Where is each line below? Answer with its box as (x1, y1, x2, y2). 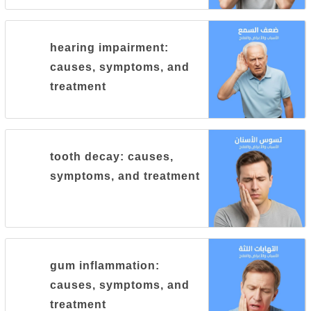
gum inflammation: (50, 260, 160, 271)
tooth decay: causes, (50, 151, 174, 162)
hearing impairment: (50, 42, 169, 53)
